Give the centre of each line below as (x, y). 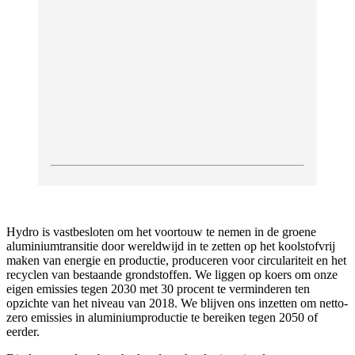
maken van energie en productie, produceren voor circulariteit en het (176, 260)
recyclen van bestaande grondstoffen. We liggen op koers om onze (172, 274)
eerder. (23, 331)
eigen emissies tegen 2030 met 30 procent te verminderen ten (158, 288)
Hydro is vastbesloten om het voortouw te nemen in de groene (161, 231)
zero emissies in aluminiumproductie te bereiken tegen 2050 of (162, 317)
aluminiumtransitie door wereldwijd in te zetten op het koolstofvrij (171, 246)
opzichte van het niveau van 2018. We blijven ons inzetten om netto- (177, 303)
